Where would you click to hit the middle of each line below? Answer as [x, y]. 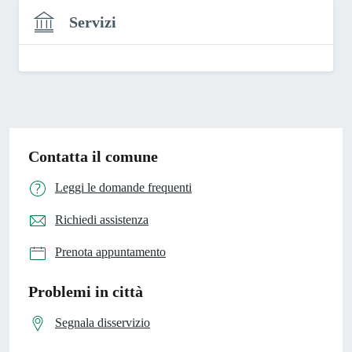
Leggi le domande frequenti [123, 187]
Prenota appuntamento [110, 252]
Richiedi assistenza [102, 219]
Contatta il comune [93, 156]
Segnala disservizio [103, 322]
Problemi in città [86, 291]
